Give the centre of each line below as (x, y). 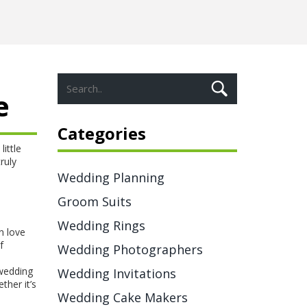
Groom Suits (94, 201)
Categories (101, 133)
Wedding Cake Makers (122, 297)
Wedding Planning (111, 177)
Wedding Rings (101, 225)
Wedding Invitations (116, 273)
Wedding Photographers (130, 249)
